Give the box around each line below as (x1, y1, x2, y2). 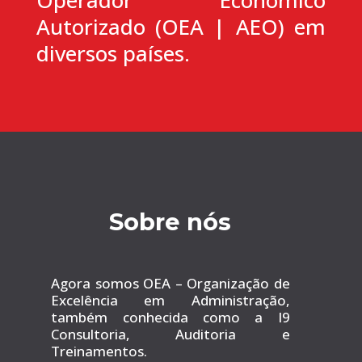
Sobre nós (109, 208, 232, 237)
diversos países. (36, 38, 190, 68)
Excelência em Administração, (51, 291, 290, 310)
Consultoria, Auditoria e (51, 325, 290, 344)
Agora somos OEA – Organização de (51, 274, 290, 293)
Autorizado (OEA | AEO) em (36, 11, 326, 41)
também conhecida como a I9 (51, 308, 290, 327)
